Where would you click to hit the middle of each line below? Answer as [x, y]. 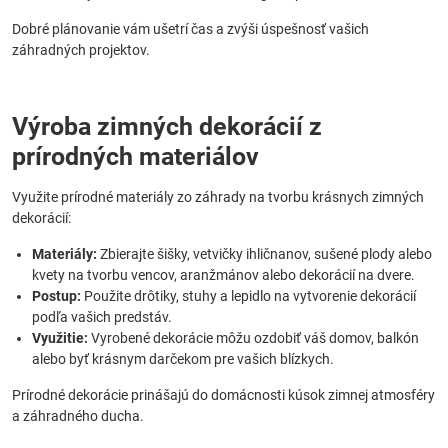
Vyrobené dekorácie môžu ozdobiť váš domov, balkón [253, 338]
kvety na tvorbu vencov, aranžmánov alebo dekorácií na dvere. [223, 275]
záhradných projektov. [81, 50]
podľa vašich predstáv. [102, 317]
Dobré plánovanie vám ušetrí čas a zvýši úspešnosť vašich [190, 29]
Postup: [56, 296]
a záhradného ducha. [78, 416]
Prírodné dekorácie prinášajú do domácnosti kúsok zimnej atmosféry [223, 395]
